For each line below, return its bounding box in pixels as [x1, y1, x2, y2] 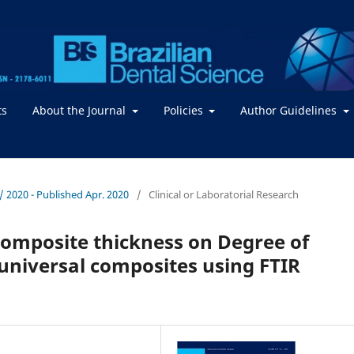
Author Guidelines [240, 102, 340, 118]
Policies [163, 102, 206, 118]
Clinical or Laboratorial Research [149, 186, 299, 201]
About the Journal [32, 102, 129, 118]
